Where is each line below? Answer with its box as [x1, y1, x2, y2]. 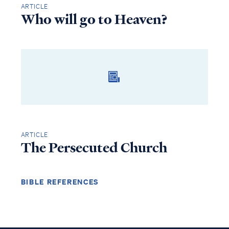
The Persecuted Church [20, 138, 167, 157]
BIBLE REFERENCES [20, 176, 99, 187]
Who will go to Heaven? [20, 10, 168, 29]
